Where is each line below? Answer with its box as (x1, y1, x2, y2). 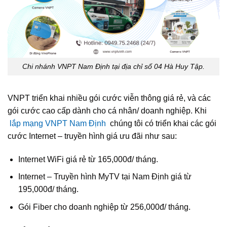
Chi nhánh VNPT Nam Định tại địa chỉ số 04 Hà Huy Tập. (22, 62, 205, 71)
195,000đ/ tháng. (18, 185, 79, 194)
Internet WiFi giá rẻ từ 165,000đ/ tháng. (18, 155, 158, 164)
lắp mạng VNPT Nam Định (10, 119, 106, 128)
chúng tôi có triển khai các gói (108, 119, 216, 128)
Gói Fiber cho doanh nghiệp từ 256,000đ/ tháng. (18, 202, 191, 211)
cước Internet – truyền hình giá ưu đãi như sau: (8, 131, 177, 140)
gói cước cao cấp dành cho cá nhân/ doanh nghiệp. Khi (8, 106, 207, 115)
